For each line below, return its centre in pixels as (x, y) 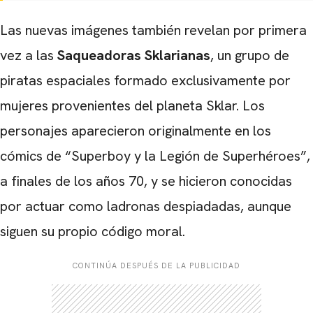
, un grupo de (250, 55)
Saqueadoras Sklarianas (132, 55)
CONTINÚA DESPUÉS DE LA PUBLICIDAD (156, 265)
